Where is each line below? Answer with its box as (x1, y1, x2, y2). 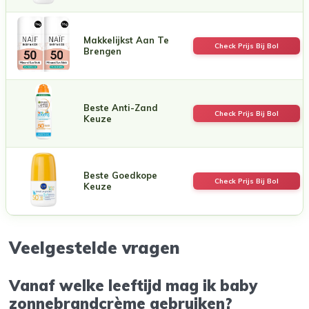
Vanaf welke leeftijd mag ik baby (9, 276, 258, 296)
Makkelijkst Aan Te (83, 34, 169, 46)
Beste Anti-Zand (83, 101, 158, 113)
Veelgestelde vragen (9, 237, 186, 258)
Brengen (83, 45, 121, 57)
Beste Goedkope (83, 169, 157, 181)
